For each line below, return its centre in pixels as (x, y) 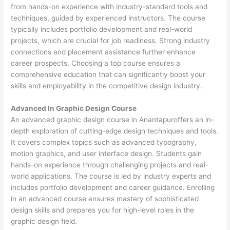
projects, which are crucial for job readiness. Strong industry (111, 41)
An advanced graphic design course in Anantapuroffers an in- (113, 119)
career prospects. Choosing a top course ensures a (96, 63)
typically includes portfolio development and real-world (102, 30)
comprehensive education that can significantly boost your (108, 75)
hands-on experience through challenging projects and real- (110, 165)
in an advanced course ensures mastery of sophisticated (105, 198)
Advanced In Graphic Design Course (74, 108)
